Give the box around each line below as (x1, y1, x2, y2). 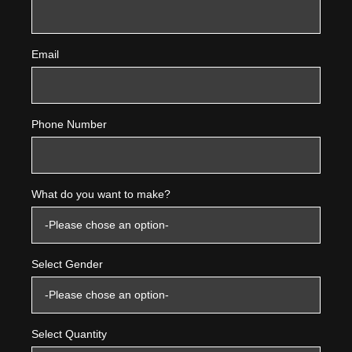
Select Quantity (31, 327, 108, 340)
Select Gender (31, 257, 104, 270)
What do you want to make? (31, 187, 171, 200)
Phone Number (31, 117, 108, 130)
